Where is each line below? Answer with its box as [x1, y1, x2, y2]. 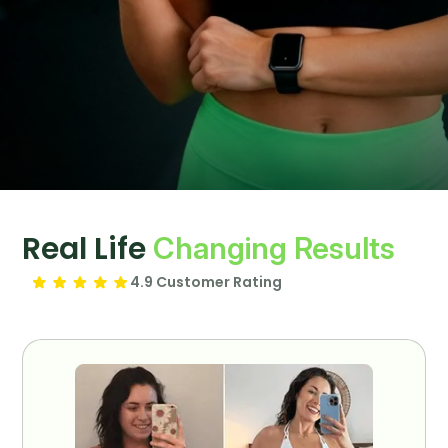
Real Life [22, 227, 154, 270]
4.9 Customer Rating [130, 272, 283, 293]
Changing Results [153, 229, 396, 266]
